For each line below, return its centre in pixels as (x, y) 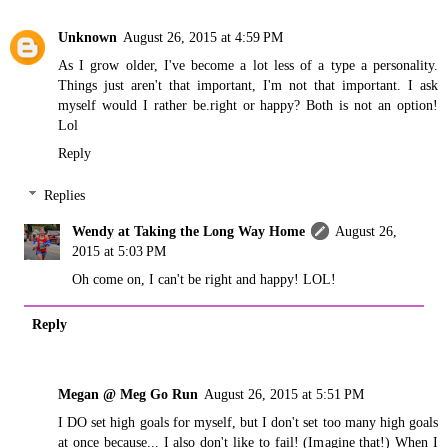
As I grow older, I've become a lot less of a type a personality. (248, 65)
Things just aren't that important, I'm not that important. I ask (248, 85)
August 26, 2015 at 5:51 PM (284, 393)
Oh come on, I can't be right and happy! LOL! (204, 278)
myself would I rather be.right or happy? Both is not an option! (248, 105)
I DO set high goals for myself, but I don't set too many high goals (248, 421)
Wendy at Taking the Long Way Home (189, 230)
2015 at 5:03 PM (119, 250)
